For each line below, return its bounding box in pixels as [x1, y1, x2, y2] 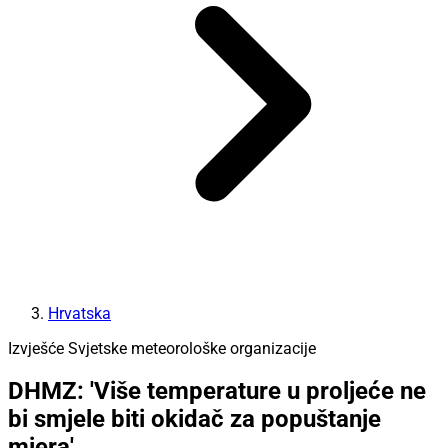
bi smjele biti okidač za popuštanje [8, 405, 381, 434]
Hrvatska [48, 303, 111, 323]
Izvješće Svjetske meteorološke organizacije [8, 338, 316, 358]
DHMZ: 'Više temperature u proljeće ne [8, 377, 426, 406]
